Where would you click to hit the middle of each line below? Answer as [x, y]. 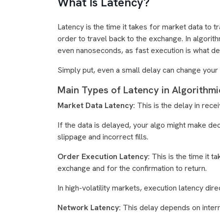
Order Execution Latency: [105, 156]
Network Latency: [90, 207]
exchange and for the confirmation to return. [132, 168]
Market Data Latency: [97, 105]
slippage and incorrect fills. [103, 137]
